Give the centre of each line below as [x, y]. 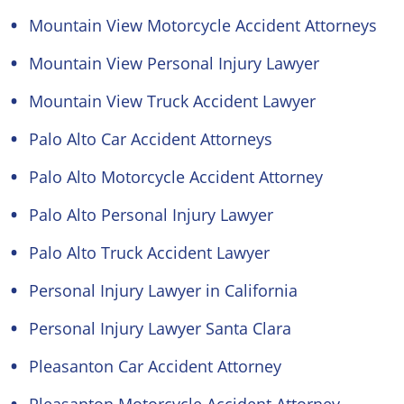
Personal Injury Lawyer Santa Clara [160, 328]
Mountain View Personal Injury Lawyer [174, 63]
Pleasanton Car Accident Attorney [155, 366]
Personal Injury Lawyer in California [163, 290]
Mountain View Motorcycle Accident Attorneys [203, 25]
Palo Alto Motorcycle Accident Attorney [176, 177]
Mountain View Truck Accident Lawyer [172, 101]
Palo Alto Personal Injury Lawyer [151, 215]
